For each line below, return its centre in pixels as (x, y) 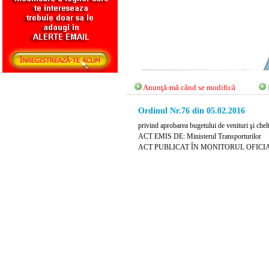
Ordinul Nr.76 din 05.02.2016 (192, 111)
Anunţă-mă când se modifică (189, 88)
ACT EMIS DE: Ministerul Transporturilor (200, 137)
